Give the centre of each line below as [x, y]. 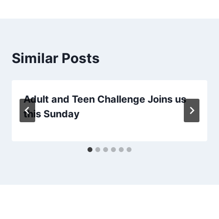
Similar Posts [56, 58]
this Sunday [52, 114]
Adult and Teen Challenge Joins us [105, 99]
